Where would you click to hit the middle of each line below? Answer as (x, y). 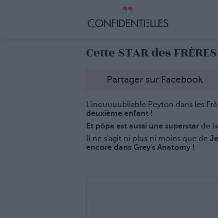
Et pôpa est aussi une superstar (143, 126)
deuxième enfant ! (119, 114)
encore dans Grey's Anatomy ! (140, 148)
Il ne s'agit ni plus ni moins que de (147, 139)
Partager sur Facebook (155, 80)
